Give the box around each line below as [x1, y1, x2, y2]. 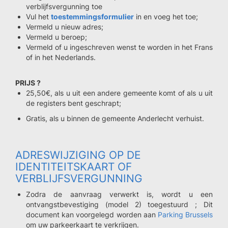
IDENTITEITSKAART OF [15, 160, 132, 173]
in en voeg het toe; [134, 12, 198, 21]
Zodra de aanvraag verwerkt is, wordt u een [26, 190, 213, 198]
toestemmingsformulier [51, 12, 134, 21]
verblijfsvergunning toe [26, 2, 102, 11]
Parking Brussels [157, 210, 213, 219]
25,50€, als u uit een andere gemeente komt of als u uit [26, 89, 213, 97]
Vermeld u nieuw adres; [26, 22, 103, 31]
